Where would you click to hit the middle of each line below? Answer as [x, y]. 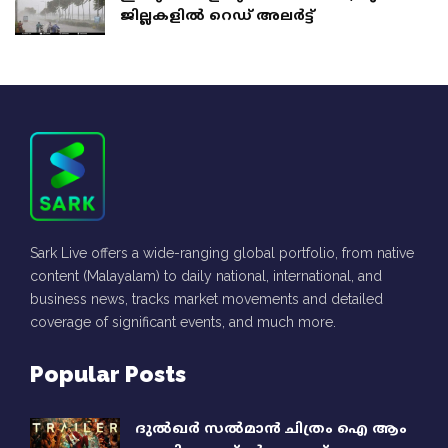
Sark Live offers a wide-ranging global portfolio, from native [222, 253]
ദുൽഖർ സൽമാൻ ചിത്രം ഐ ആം [271, 430]
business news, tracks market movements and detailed [206, 299]
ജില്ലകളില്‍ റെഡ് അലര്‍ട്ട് [217, 17]
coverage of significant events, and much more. [183, 322]
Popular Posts [108, 374]
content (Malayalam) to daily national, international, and [206, 276]
